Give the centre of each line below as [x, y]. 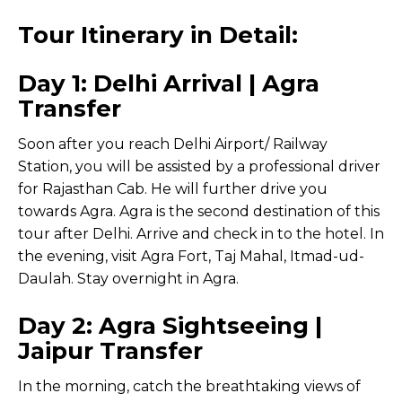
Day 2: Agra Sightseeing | [170, 325]
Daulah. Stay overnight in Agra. [128, 278]
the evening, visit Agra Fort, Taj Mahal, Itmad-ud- [191, 256]
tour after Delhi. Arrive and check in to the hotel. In [201, 233]
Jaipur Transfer [110, 350]
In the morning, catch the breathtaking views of [189, 386]
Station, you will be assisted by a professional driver [199, 166]
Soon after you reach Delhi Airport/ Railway [173, 144]
